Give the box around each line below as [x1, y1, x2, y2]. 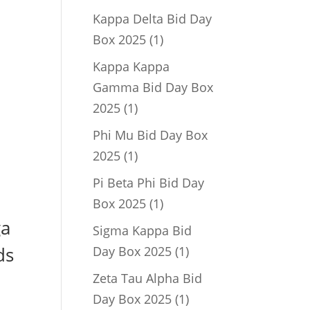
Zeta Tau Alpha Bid [93, 270, 203, 286]
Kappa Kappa [93, 58, 170, 75]
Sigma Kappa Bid [93, 222, 192, 239]
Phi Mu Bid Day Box [93, 127, 208, 143]
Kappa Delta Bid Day [93, 10, 212, 27]
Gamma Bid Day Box [93, 79, 214, 95]
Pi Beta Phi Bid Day [93, 174, 205, 191]
